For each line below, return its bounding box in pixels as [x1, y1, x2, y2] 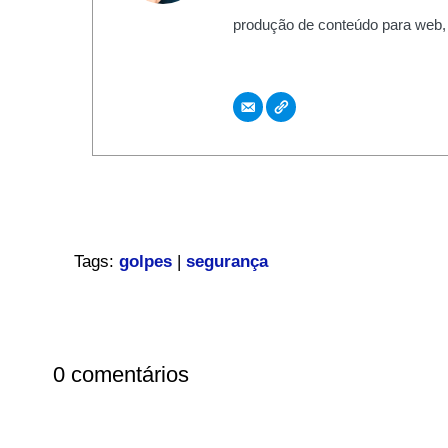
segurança [185, 252, 268, 272]
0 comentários [52, 361, 189, 387]
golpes [118, 252, 172, 272]
